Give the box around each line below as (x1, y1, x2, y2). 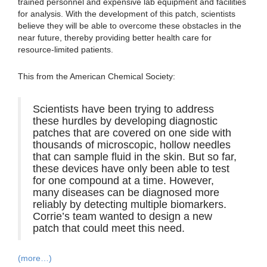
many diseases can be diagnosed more (33, 186, 219, 198)
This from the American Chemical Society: (18, 71, 175, 81)
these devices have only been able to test (33, 162, 229, 175)
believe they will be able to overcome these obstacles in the (18, 20, 241, 30)
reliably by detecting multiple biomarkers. (33, 198, 226, 210)
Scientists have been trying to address (33, 103, 214, 115)
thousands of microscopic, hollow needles (33, 138, 231, 151)
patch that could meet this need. (33, 222, 185, 234)
